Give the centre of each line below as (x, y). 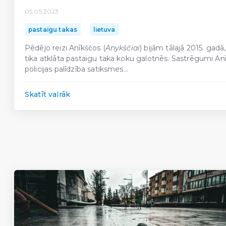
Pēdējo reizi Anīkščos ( (65, 48)
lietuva (104, 29)
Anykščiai (123, 48)
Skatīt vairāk (48, 94)
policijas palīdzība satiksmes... (77, 69)
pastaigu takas (53, 29)
